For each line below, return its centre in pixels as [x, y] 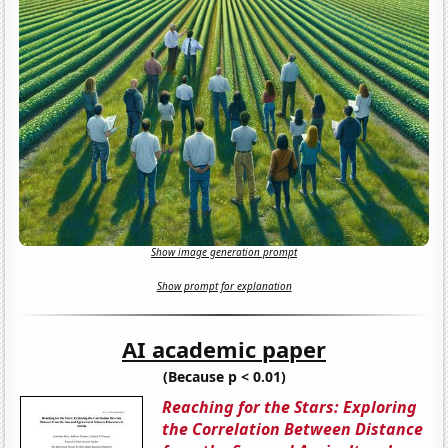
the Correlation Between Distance [293, 428]
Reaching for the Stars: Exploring [290, 406]
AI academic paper [224, 348]
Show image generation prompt [224, 252]
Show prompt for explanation [224, 286]
